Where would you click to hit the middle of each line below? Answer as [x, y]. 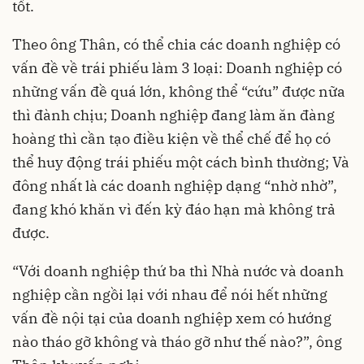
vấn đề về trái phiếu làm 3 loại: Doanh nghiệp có [177, 67]
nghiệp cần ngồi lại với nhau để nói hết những [170, 294]
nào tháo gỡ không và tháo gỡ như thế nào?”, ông [177, 341]
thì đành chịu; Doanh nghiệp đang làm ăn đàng [173, 115]
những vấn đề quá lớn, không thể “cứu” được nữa [179, 91]
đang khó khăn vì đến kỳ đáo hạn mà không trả [174, 209]
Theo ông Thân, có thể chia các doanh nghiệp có [176, 44]
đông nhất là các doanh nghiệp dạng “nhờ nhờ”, [175, 185]
